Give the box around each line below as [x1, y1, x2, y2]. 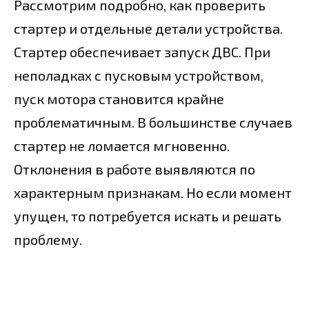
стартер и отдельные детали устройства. [14, 19, 283, 37]
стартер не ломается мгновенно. [14, 137, 230, 154]
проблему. [14, 230, 82, 248]
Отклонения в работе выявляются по [14, 160, 255, 177]
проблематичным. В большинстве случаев [14, 113, 292, 130]
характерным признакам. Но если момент [14, 183, 292, 201]
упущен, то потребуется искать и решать [14, 207, 281, 224]
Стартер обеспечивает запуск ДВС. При [14, 43, 270, 60]
